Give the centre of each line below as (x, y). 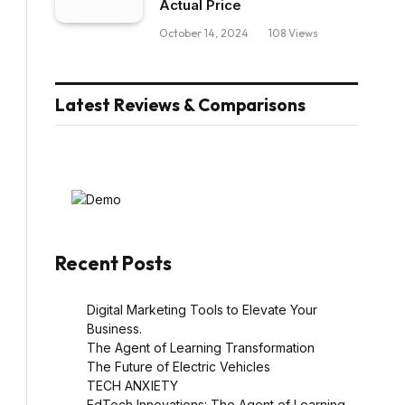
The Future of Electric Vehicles (179, 366)
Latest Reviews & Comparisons (180, 104)
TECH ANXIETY (132, 385)
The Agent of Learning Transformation (201, 347)
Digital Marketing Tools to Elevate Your (202, 309)
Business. (114, 328)
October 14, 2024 (204, 33)
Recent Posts (113, 263)
